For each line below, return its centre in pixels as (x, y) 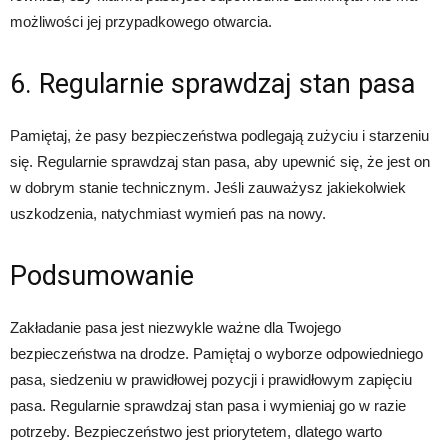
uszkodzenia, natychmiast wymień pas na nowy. (168, 214)
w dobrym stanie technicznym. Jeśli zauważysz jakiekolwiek (208, 188)
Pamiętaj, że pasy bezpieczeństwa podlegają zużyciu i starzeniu (219, 136)
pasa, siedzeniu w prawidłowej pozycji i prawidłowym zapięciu (211, 380)
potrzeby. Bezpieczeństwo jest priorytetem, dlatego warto (196, 432)
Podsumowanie (102, 276)
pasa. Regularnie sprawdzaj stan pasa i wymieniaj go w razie (208, 406)
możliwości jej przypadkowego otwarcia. (141, 22)
